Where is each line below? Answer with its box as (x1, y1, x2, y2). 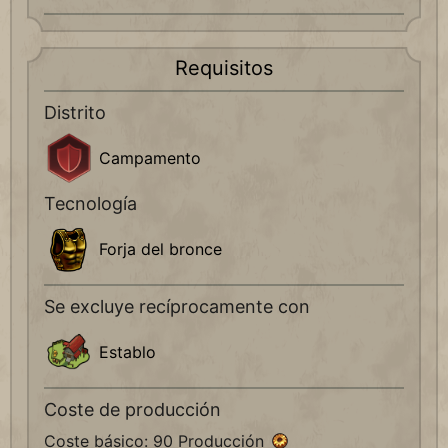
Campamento (99, 148, 201, 169)
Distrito (44, 102, 106, 124)
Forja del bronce (99, 239, 222, 260)
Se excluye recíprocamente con (44, 296, 310, 318)
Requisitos (175, 56, 273, 81)
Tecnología (44, 193, 137, 215)
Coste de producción (44, 399, 221, 421)
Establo (99, 342, 156, 363)
